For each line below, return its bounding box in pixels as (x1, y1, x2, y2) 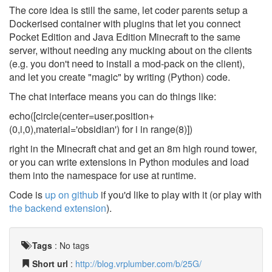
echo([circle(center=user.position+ (9, 109, 154, 123)
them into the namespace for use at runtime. (9, 168, 196, 182)
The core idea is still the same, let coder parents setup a (9, 3, 248, 17)
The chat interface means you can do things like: (9, 89, 216, 103)
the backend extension (9, 201, 106, 215)
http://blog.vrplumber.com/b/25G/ (75, 257, 202, 270)
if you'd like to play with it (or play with (98, 188, 262, 202)
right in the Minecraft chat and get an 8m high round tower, (9, 141, 257, 155)
